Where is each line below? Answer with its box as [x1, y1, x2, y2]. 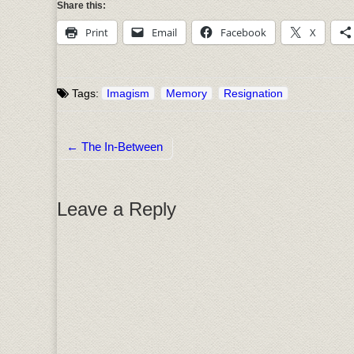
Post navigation [57, 154, 162, 171]
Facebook [220, 25, 266, 40]
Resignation [224, 87, 283, 100]
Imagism [107, 87, 149, 100]
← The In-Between [66, 140, 163, 154]
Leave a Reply [57, 198, 176, 220]
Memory [166, 87, 207, 100]
